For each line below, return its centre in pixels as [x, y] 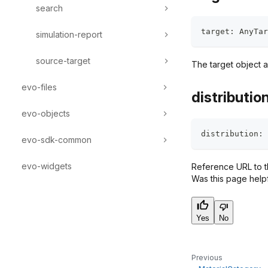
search [49, 8]
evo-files [39, 87]
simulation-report [69, 34]
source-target [63, 61]
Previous [207, 258]
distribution [230, 134]
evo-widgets [47, 166]
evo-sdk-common [57, 140]
